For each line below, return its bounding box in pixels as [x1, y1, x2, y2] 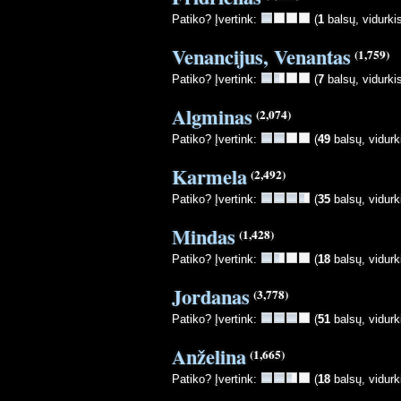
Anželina [172, 341, 246, 371]
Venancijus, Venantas [172, 41, 351, 72]
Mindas [172, 221, 235, 252]
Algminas [172, 101, 252, 132]
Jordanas [172, 281, 250, 311]
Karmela [172, 161, 247, 192]
